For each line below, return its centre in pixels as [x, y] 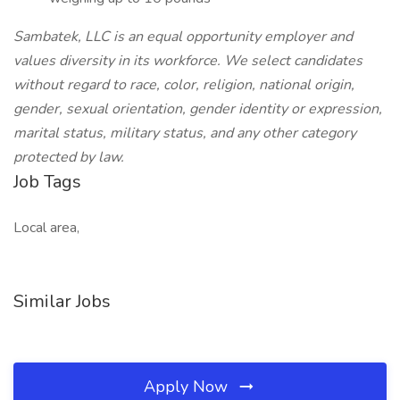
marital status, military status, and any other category [185, 133]
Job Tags [47, 182]
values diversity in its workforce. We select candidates [188, 61]
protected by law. [69, 157]
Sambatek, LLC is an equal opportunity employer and [183, 37]
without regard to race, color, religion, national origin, [184, 85]
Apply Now [188, 387]
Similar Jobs [62, 301]
